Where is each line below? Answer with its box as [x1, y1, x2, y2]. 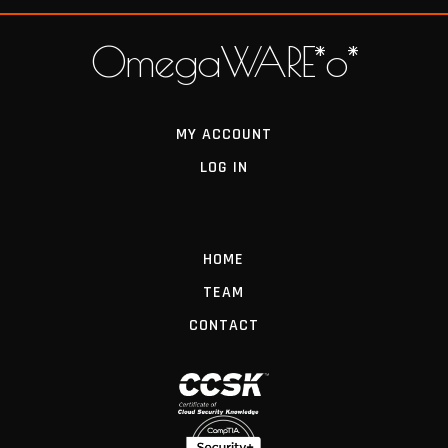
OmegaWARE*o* [90, 37, 358, 87]
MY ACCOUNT [175, 124, 272, 146]
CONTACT [188, 315, 259, 337]
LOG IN [199, 157, 248, 179]
